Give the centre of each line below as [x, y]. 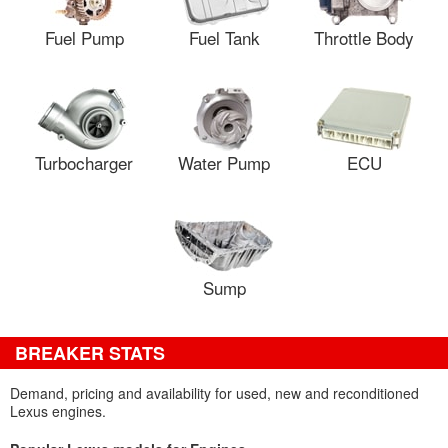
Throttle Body [364, 37]
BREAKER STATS [90, 353]
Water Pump [224, 162]
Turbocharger [84, 162]
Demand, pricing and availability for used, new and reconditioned [214, 393]
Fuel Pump [84, 37]
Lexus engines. [58, 411]
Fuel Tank [224, 37]
